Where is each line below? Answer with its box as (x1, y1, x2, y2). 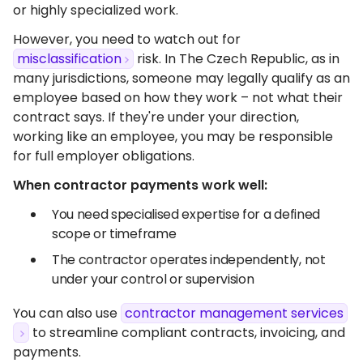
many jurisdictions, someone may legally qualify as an (13, 69, 350, 88)
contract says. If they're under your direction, (13, 108, 299, 126)
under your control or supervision (52, 270, 254, 288)
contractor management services (125, 304, 344, 322)
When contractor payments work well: (13, 176, 267, 194)
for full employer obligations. (13, 147, 194, 165)
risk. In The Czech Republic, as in (134, 49, 340, 68)
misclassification (17, 49, 122, 68)
